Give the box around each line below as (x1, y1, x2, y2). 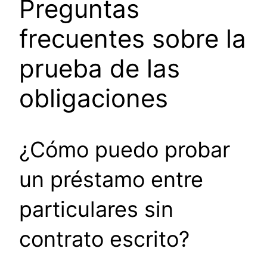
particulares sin (19, 196, 173, 223)
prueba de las (19, 53, 180, 84)
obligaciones (19, 83, 168, 114)
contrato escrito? (19, 226, 190, 253)
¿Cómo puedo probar (19, 136, 230, 163)
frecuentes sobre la (19, 23, 246, 54)
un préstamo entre (19, 166, 203, 193)
